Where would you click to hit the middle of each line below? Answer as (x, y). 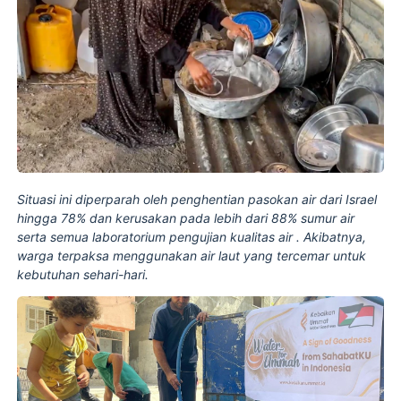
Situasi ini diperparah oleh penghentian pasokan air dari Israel (197, 199)
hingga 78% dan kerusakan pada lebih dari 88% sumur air (186, 218)
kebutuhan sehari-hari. (83, 274)
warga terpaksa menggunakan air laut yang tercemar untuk (192, 255)
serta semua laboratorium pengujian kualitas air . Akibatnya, (192, 236)
